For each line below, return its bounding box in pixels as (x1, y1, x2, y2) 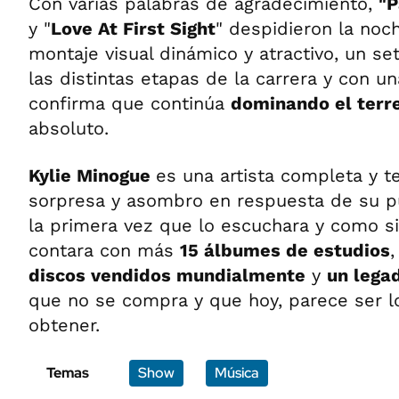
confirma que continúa (28, 93, 231, 114)
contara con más (28, 240, 180, 261)
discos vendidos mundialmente (28, 265, 305, 286)
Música (215, 363, 259, 382)
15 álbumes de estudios (180, 240, 390, 261)
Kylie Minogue (28, 165, 156, 186)
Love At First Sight (51, 18, 216, 39)
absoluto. (28, 118, 109, 139)
